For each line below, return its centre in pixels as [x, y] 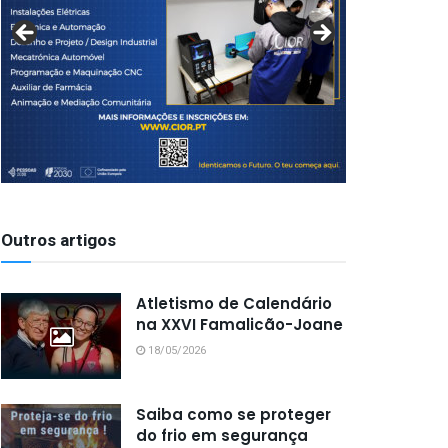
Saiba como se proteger [233, 414]
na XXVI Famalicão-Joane [239, 324]
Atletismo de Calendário [234, 303]
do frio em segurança [222, 435]
